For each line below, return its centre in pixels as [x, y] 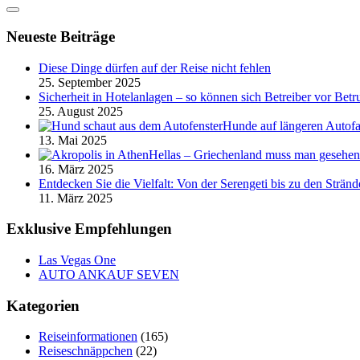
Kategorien [43, 305]
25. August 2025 [81, 111]
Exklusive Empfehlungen [89, 229]
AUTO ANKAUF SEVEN [109, 274]
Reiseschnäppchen [86, 351]
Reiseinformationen [88, 337]
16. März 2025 [76, 169]
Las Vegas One [77, 260]
